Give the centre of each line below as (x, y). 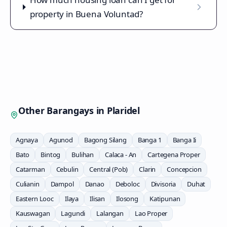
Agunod (61, 140)
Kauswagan (33, 213)
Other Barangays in (63, 110)
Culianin (28, 184)
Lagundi (73, 213)
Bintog (51, 155)
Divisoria (163, 184)
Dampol (62, 184)
